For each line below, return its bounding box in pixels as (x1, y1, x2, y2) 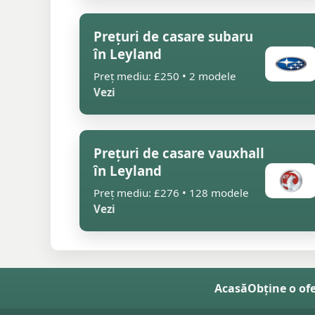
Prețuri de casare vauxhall (94, 144, 264, 162)
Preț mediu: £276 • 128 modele (94, 186, 249, 200)
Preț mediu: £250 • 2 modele (94, 69, 236, 83)
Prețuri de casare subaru (94, 27, 253, 45)
